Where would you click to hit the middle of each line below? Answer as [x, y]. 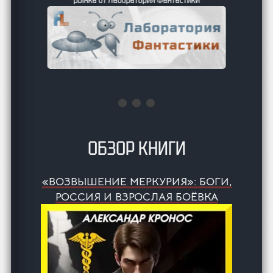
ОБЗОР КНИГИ [136, 148]
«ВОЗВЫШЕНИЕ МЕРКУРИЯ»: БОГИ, [136, 182]
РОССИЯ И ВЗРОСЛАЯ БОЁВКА [136, 197]
